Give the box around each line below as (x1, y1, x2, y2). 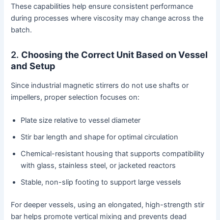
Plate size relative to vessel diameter (21, 116, 141, 125)
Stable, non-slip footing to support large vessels (21, 178, 182, 187)
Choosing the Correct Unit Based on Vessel (21, 49, 208, 60)
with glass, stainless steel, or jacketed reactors (21, 161, 176, 170)
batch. (11, 26, 32, 35)
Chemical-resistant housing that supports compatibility (21, 149, 205, 159)
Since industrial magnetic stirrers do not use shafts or (11, 81, 189, 90)
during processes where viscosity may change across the (11, 14, 204, 23)
